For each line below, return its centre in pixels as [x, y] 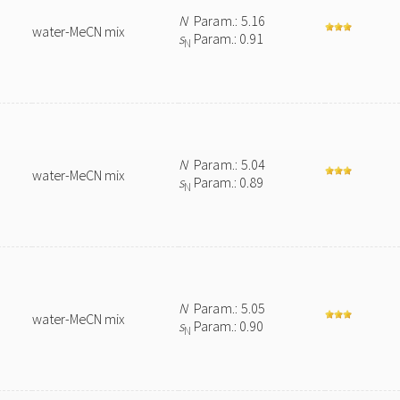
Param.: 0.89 [228, 182]
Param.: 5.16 [227, 21]
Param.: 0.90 [228, 326]
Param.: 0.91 [228, 38]
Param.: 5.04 [227, 164]
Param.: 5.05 [227, 308]
